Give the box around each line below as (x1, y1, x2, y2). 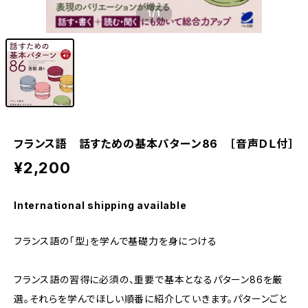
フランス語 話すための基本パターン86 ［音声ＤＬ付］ (14, 137, 294, 151)
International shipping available (14, 199, 187, 211)
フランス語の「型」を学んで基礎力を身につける (14, 235, 217, 247)
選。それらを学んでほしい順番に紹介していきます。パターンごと (14, 293, 288, 305)
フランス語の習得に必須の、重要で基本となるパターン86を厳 (14, 274, 283, 285)
